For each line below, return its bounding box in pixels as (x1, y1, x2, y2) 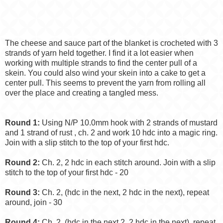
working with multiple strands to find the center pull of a (5, 59, 197, 68)
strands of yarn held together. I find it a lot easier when (5, 49, 194, 58)
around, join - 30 (5, 198, 62, 207)
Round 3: (5, 188, 40, 197)
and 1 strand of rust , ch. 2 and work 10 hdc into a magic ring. (5, 128, 218, 137)
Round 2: (5, 158, 40, 167)
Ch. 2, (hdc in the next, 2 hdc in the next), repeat (40, 188, 209, 197)
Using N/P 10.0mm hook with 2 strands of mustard (40, 118, 218, 127)
